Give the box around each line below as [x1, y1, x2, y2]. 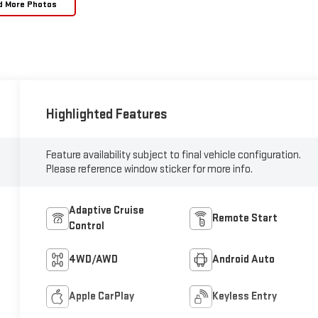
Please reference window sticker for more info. [46, 162, 253, 176]
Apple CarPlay [69, 289, 135, 303]
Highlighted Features [46, 105, 168, 123]
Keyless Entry [212, 289, 277, 303]
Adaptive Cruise [69, 203, 145, 217]
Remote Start [212, 211, 278, 225]
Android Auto [212, 252, 275, 266]
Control [69, 219, 105, 233]
